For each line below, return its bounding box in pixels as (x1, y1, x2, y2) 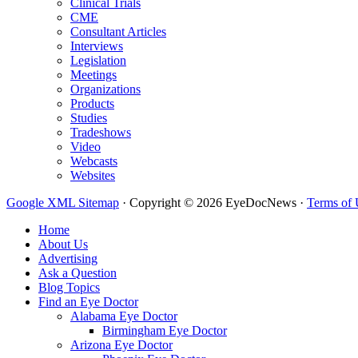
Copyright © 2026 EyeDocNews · (129, 196, 307, 210)
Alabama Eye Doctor (70, 309, 177, 324)
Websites (70, 169, 115, 183)
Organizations (70, 82, 141, 97)
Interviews (70, 39, 123, 54)
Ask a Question (38, 266, 117, 280)
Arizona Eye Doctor (70, 338, 173, 352)
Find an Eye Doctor (38, 295, 138, 309)
